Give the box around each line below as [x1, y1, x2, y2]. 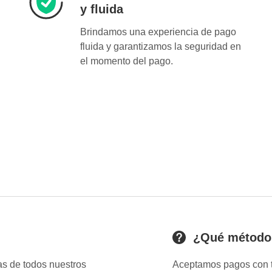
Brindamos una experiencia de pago [80, 27, 236, 38]
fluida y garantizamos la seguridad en [80, 41, 241, 52]
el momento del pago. [80, 56, 173, 67]
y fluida [80, 2, 123, 16]
